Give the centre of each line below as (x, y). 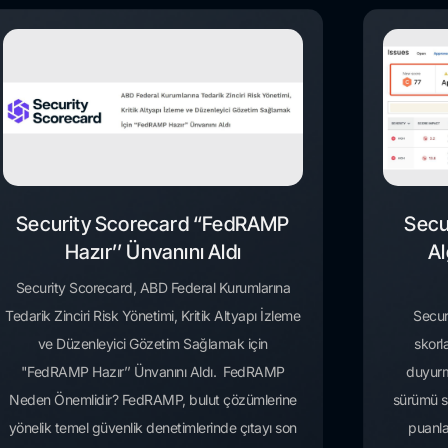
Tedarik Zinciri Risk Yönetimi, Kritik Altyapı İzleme (153, 316)
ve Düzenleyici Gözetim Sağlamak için (152, 344)
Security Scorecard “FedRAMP (153, 224)
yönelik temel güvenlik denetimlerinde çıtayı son (152, 428)
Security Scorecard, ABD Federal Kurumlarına (153, 288)
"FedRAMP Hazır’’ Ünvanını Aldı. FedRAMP (152, 372)
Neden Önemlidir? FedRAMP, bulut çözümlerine (153, 400)
